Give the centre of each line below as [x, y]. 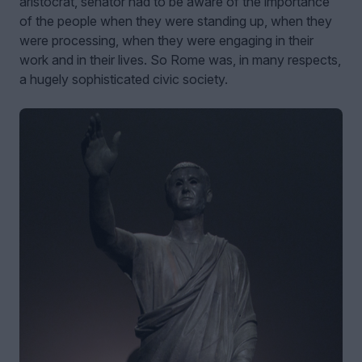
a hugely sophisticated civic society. [124, 80]
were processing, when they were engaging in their [166, 41]
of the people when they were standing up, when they [176, 21]
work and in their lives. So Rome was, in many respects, [180, 60]
